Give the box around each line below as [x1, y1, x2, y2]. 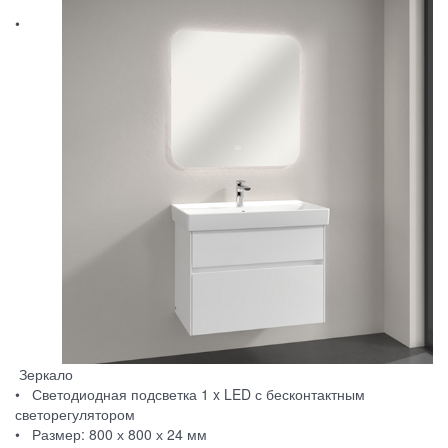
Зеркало [15, 364, 73, 385]
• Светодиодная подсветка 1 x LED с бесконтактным [15, 384, 365, 405]
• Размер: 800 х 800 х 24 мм [15, 424, 207, 445]
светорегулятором [15, 404, 135, 425]
